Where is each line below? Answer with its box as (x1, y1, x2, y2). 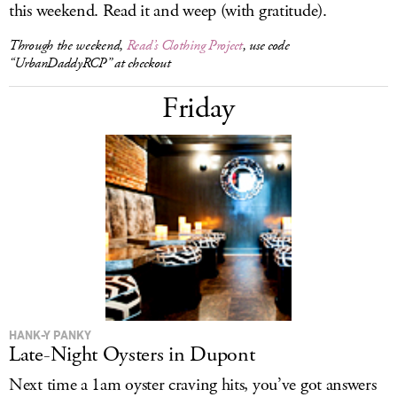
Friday (161, 89, 236, 128)
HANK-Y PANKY (9, 327, 91, 342)
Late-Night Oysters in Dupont (9, 340, 255, 369)
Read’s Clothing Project (126, 36, 243, 55)
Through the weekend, (9, 36, 127, 55)
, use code (242, 36, 290, 55)
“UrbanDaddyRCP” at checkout (9, 54, 171, 73)
